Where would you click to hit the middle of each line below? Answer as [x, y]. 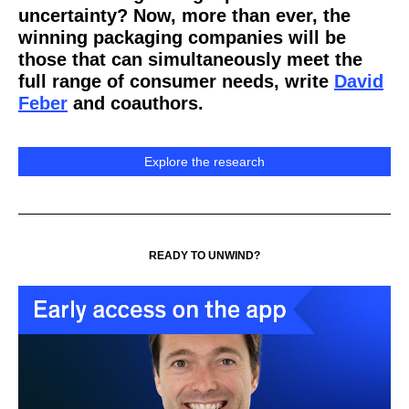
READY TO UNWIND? [204, 256]
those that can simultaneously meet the [190, 59]
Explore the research [204, 162]
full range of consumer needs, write [176, 81]
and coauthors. [136, 103]
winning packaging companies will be [182, 37]
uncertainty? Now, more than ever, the [184, 16]
